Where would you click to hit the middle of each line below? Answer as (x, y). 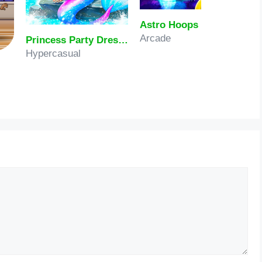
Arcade (155, 38)
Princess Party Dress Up (123, 40)
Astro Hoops (169, 25)
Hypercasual (53, 53)
